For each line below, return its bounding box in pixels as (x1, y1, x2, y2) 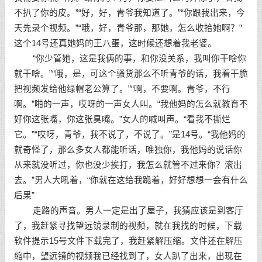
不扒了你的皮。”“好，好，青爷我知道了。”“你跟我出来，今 (13, 8, 245, 18)
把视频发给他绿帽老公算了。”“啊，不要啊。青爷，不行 (13, 84, 230, 94)
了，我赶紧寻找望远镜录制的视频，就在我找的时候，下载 (13, 221, 242, 230)
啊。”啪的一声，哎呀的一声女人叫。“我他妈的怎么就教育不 (13, 99, 248, 109)
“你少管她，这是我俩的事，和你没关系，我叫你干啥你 (13, 54, 246, 63)
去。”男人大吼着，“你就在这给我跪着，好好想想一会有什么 (13, 175, 248, 185)
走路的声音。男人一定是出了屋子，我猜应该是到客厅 (13, 206, 243, 215)
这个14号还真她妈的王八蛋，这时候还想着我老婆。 (13, 39, 216, 48)
